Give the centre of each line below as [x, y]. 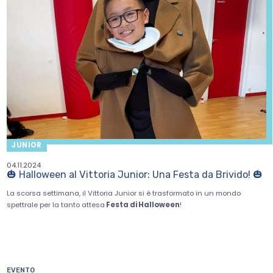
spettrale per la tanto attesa [56, 204]
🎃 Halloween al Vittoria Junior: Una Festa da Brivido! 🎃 [135, 175]
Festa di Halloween [143, 204]
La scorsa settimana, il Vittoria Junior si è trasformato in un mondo [124, 193]
